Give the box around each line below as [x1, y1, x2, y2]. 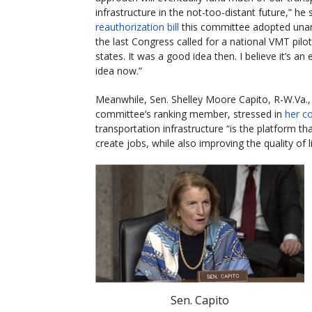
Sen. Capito [171, 292, 229, 308]
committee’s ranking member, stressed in [95, 107, 285, 120]
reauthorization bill [95, 19, 179, 33]
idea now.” [95, 63, 142, 77]
